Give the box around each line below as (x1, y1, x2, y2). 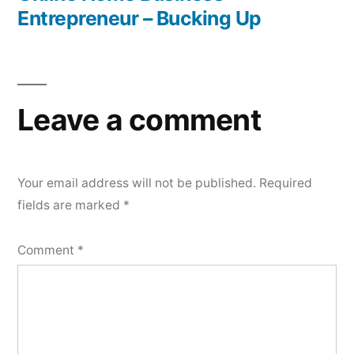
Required (259, 175, 312, 190)
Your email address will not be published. (17, 175, 256, 190)
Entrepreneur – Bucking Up (17, 6, 262, 30)
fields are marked (17, 198, 123, 213)
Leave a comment (17, 102, 261, 137)
